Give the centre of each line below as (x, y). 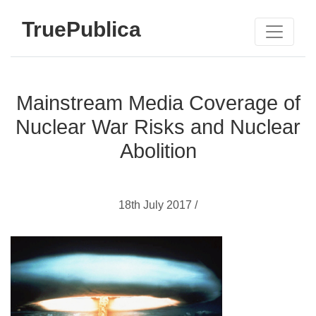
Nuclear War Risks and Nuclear (158, 127)
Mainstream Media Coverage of (158, 103)
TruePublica (81, 29)
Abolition (158, 151)
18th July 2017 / (158, 205)
